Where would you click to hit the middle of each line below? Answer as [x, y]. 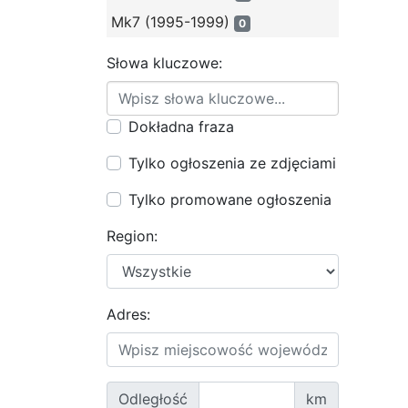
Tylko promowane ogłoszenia [230, 199]
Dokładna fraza [181, 127]
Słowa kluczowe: [164, 63]
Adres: [128, 314]
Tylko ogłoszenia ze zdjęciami [232, 163]
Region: [132, 236]
